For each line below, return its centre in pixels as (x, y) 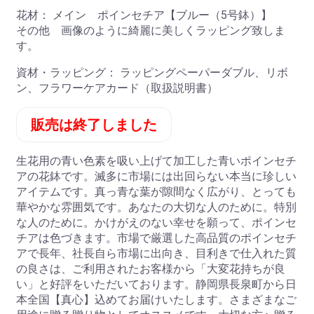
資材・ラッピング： (68, 73)
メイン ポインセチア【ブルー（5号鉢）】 (173, 15)
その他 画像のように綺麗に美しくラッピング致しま (151, 31)
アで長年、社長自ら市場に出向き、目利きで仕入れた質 (156, 254)
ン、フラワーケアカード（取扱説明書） (117, 88)
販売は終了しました (94, 125)
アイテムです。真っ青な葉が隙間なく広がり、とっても (156, 192)
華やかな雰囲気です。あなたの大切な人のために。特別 (156, 207)
